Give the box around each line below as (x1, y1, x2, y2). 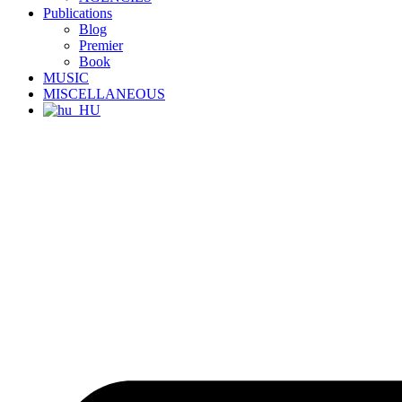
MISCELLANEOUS (43, 86, 165, 101)
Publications (43, 5, 112, 21)
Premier (79, 38, 123, 53)
